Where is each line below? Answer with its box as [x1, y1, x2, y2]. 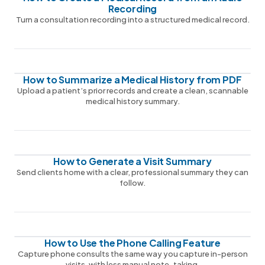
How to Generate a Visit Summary [53, 155, 212, 167]
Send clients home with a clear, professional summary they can [17, 167, 248, 177]
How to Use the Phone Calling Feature [44, 237, 221, 249]
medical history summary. [85, 96, 180, 106]
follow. [119, 178, 146, 188]
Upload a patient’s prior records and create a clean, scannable [17, 86, 248, 95]
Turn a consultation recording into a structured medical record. [15, 15, 250, 24]
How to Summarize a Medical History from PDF [23, 73, 242, 86]
